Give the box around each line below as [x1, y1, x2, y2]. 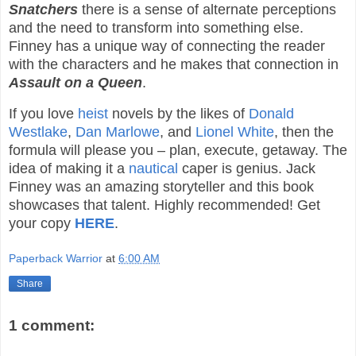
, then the [274, 123, 334, 140]
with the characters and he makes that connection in [9, 56, 339, 72]
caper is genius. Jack [178, 160, 315, 176]
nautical [129, 160, 178, 176]
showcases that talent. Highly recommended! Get [9, 196, 320, 213]
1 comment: [9, 317, 95, 335]
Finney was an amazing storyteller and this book [9, 178, 314, 195]
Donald [249, 105, 294, 122]
